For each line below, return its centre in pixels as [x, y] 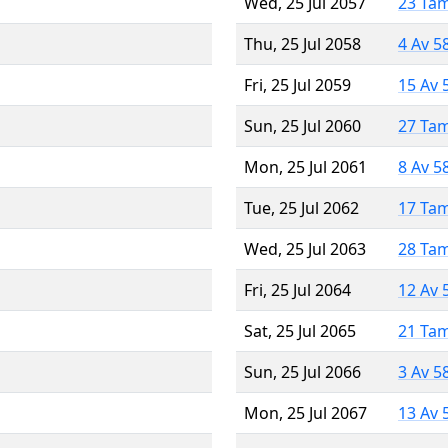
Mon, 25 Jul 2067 [305, 412]
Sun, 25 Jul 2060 [302, 125]
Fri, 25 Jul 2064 [297, 289]
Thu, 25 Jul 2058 [302, 43]
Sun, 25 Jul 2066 [302, 371]
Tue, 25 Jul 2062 [301, 207]
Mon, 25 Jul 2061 [305, 166]
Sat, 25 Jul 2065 [300, 330]
